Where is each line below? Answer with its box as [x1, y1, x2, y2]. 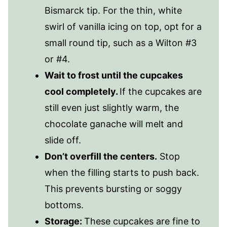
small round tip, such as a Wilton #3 [45, 37, 197, 48]
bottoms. [45, 199, 84, 210]
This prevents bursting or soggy [45, 183, 182, 194]
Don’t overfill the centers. [45, 150, 157, 162]
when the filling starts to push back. [45, 167, 199, 178]
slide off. [45, 134, 81, 145]
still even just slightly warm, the [45, 102, 179, 113]
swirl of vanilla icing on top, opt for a [45, 21, 202, 32]
